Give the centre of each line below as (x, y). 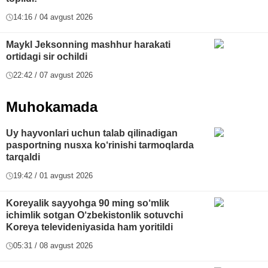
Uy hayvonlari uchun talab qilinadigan (92, 133)
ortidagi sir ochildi (47, 57)
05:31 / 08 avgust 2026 (53, 246)
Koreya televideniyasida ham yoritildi (89, 227)
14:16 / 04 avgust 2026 (53, 17)
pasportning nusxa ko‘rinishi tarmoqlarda (100, 145)
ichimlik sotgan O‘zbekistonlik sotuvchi (95, 215)
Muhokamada (52, 107)
